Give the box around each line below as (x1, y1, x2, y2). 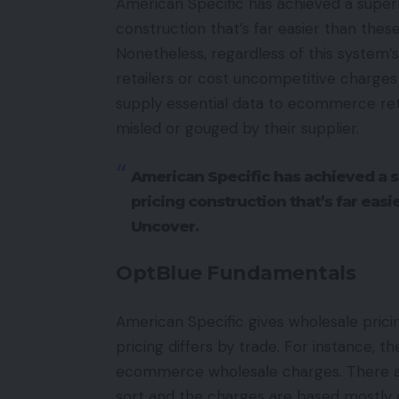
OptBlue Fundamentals (116, 261, 355, 285)
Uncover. (131, 216, 199, 235)
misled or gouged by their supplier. (116, 118, 359, 138)
